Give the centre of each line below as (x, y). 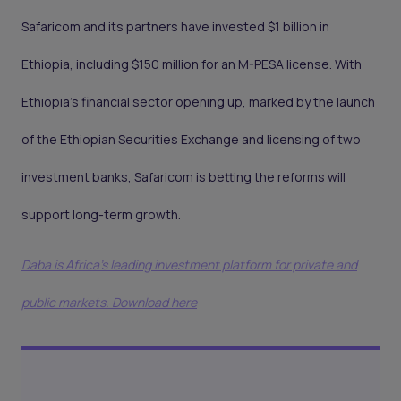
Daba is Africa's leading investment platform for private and (189, 265)
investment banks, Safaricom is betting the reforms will (183, 177)
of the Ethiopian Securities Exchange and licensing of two (191, 140)
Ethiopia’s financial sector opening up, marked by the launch (198, 102)
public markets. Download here (109, 303)
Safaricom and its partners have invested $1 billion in (175, 27)
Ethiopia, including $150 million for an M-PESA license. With (192, 64)
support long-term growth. (101, 215)
